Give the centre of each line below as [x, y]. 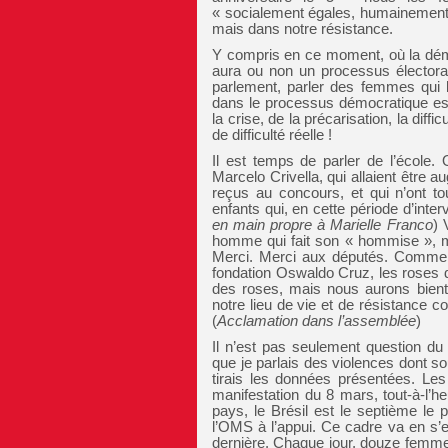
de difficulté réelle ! [272, 134]
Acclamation [259, 320]
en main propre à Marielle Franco [322, 224]
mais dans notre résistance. [302, 28]
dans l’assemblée [359, 320]
